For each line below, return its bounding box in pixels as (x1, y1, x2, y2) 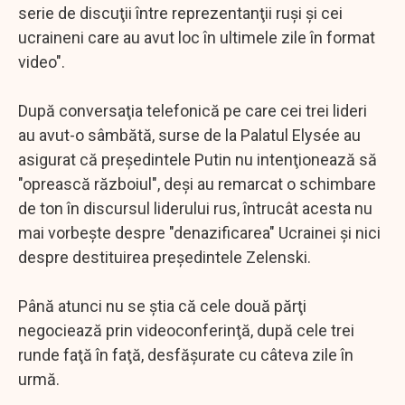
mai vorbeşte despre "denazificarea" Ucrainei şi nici (18, 222, 381, 242)
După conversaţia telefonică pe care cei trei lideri (18, 100, 367, 120)
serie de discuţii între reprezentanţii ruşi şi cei (18, 3, 343, 23)
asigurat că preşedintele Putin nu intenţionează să (18, 149, 377, 169)
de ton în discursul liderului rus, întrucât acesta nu (18, 198, 372, 218)
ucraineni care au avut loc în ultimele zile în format (18, 27, 375, 47)
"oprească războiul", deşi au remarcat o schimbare (18, 174, 376, 193)
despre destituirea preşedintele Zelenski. (18, 247, 311, 267)
